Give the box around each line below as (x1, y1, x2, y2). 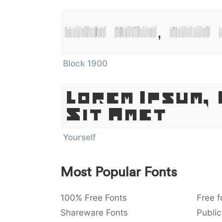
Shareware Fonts (60, 208, 128, 218)
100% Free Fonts (60, 193, 127, 203)
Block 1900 (63, 58, 108, 68)
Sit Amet (65, 104, 167, 125)
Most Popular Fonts (60, 164, 177, 180)
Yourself (63, 132, 96, 142)
